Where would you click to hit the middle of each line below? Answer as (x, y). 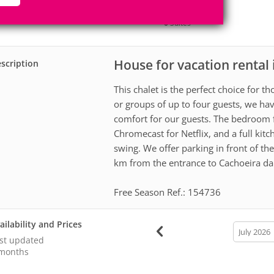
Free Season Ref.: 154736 (168, 192)
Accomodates (49, 9)
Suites (180, 23)
